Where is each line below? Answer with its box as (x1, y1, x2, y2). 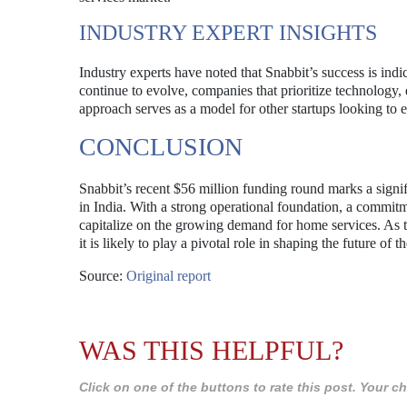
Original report (126, 268, 211, 283)
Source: (79, 268, 126, 283)
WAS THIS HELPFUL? (79, 335, 343, 365)
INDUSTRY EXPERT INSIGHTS (79, 21, 377, 45)
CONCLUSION (79, 133, 243, 161)
